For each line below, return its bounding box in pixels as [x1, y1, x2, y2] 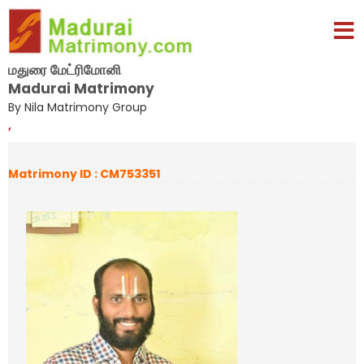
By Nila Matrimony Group [8, 98, 147, 115]
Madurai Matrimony [8, 78, 154, 98]
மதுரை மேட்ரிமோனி [8, 59, 121, 80]
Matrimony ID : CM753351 [8, 166, 160, 182]
